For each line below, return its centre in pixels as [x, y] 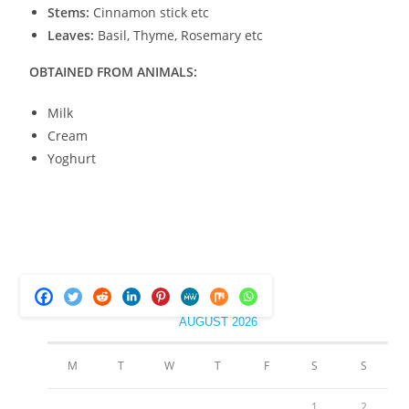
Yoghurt [72, 158]
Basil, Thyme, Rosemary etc [179, 35]
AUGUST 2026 [218, 321]
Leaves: [71, 35]
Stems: [69, 12]
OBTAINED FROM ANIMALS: [114, 71]
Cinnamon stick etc [150, 12]
